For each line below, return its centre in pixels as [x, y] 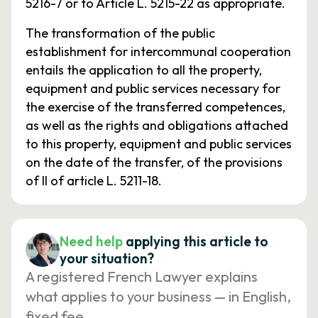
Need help [91, 241]
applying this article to [197, 241]
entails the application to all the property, [144, 70]
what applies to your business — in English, [158, 296]
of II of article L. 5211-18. [94, 181]
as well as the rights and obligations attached [157, 125]
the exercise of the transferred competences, [155, 107]
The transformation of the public [120, 33]
